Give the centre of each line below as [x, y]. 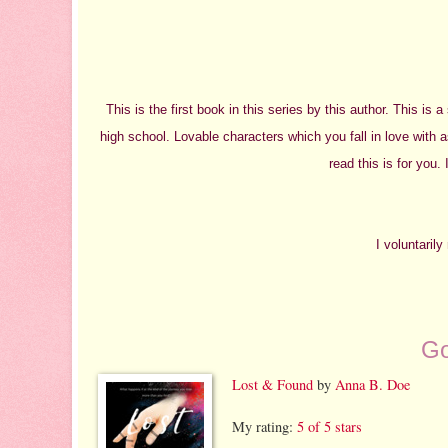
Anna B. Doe [372, 384]
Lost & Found [272, 384]
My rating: [264, 426]
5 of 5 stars [329, 426]
